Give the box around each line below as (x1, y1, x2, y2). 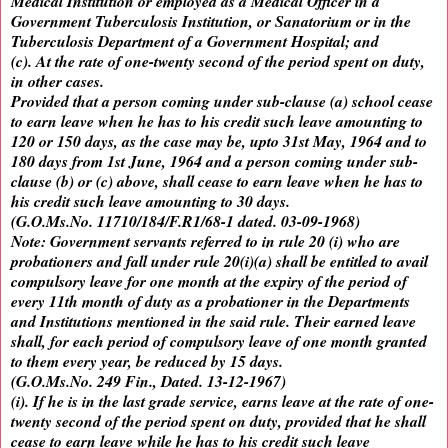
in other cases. (11, 70, 104, 93)
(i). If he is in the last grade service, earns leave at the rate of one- (11, 390, 434, 413)
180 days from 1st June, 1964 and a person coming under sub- (11, 150, 418, 173)
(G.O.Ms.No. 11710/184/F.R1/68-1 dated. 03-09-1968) (11, 210, 360, 233)
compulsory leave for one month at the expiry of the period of (11, 270, 407, 293)
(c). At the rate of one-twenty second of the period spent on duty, (11, 50, 425, 73)
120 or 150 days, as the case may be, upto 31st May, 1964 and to (11, 130, 427, 153)
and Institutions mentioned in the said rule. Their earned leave (11, 310, 416, 333)
